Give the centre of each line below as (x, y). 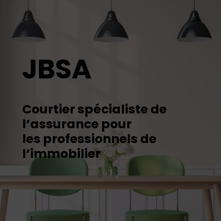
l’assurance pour (77, 124)
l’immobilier (61, 154)
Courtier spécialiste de (94, 110)
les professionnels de (89, 139)
